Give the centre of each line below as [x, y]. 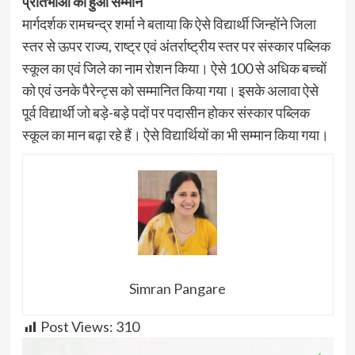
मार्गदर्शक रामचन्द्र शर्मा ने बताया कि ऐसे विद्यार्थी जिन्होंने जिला [169, 23]
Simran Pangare [177, 289]
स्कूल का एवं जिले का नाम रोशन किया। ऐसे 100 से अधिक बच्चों [174, 68]
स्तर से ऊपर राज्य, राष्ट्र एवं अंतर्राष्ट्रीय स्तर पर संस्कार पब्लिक [176, 46]
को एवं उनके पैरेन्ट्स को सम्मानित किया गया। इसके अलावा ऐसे [170, 90]
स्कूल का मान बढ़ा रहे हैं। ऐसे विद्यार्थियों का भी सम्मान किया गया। [175, 134]
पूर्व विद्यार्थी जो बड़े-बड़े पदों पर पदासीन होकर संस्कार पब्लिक [166, 112]
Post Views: [76, 327]
